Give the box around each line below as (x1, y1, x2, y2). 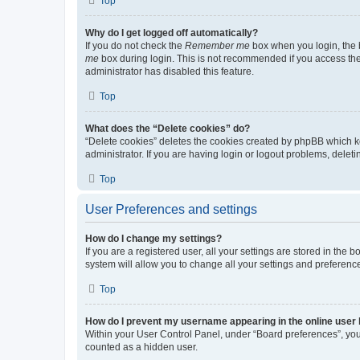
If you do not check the (85, 39, 185, 51)
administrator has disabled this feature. (85, 65, 254, 77)
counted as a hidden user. (85, 341, 198, 353)
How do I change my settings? (85, 232, 222, 244)
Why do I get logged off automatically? (85, 27, 258, 39)
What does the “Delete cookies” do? (85, 122, 250, 134)
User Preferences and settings (85, 202, 257, 216)
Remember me (185, 39, 250, 51)
